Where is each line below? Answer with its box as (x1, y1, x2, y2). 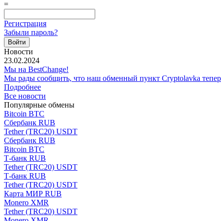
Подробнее (4, 82, 41, 91)
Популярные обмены (4, 100, 74, 109)
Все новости (4, 91, 46, 100)
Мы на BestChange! (4, 65, 69, 74)
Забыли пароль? (4, 28, 58, 37)
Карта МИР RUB (4, 189, 62, 198)
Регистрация (4, 19, 46, 28)
